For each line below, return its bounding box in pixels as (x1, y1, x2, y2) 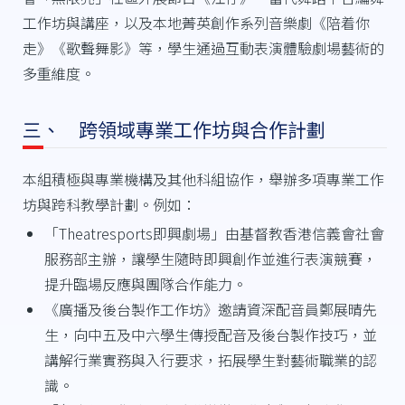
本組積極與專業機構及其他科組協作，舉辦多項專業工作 (22, 167, 384, 190)
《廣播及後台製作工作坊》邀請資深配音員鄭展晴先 (43, 297, 377, 320)
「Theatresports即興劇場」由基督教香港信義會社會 (43, 221, 384, 244)
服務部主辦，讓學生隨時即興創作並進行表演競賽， (43, 247, 377, 269)
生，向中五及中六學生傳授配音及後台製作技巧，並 (43, 323, 377, 345)
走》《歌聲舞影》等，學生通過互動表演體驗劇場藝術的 (22, 36, 384, 59)
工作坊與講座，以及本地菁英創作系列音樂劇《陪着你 (22, 11, 370, 33)
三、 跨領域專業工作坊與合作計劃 (22, 115, 325, 143)
